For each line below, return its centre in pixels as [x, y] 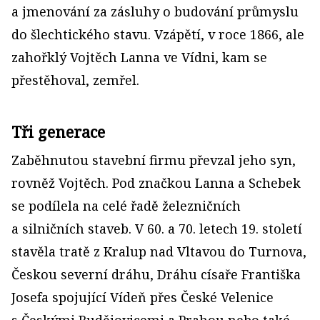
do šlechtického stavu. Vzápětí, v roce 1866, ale [158, 34]
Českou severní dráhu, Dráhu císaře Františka [156, 274]
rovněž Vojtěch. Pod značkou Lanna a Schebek [156, 182]
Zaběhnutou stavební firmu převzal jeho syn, [154, 160]
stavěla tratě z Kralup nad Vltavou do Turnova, [159, 251]
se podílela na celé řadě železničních [126, 205]
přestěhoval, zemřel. [75, 80]
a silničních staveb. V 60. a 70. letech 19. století [157, 228]
